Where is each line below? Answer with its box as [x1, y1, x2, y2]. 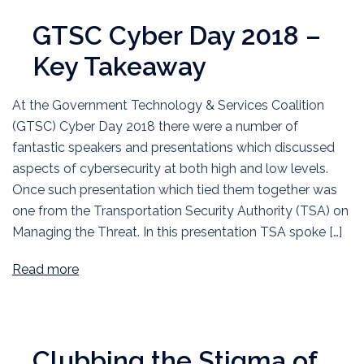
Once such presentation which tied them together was [12, 182, 337, 197]
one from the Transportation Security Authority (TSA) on [12, 203, 349, 219]
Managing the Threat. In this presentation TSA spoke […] [12, 224, 342, 240]
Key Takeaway [32, 51, 206, 81]
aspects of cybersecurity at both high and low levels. [12, 161, 328, 176]
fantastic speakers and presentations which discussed [12, 140, 335, 155]
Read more [12, 262, 79, 277]
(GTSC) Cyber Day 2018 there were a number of [12, 119, 298, 134]
